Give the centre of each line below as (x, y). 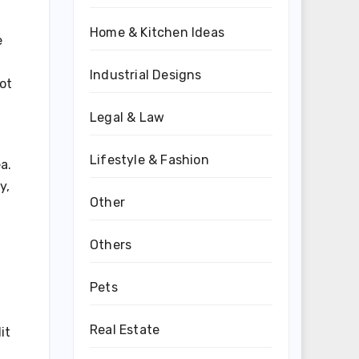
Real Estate (125, 330)
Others (111, 245)
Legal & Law (127, 117)
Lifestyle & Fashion (149, 160)
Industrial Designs (146, 75)
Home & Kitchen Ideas (157, 32)
